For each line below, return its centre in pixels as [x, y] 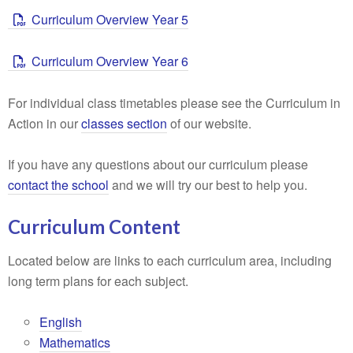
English [61, 322]
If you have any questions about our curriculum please [158, 164]
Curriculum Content [94, 227]
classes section [124, 123]
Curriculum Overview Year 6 [110, 61]
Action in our [45, 123]
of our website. [209, 123]
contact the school [58, 185]
